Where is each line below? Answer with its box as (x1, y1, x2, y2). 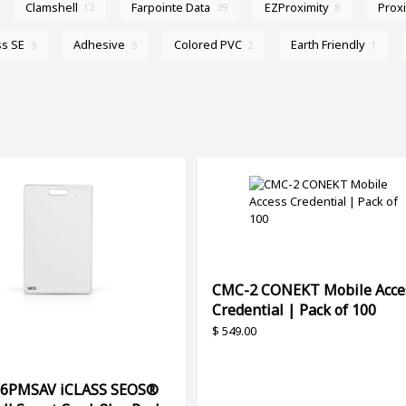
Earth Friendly (290, 36, 365, 53)
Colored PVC (173, 36, 242, 53)
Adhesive (73, 36, 126, 53)
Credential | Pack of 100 (211, 300, 376, 320)
